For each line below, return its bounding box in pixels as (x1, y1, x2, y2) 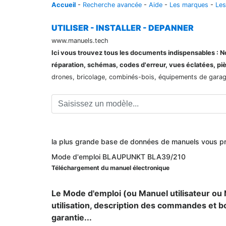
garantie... (51, 212, 92, 222)
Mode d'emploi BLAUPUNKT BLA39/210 (51, 152, 186, 161)
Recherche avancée (83, 1, 142, 9)
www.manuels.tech (51, 37, 108, 44)
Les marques (169, 1, 208, 9)
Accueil (51, 1, 76, 9)
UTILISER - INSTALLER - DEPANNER (51, 23, 194, 33)
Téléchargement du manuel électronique (51, 164, 169, 172)
